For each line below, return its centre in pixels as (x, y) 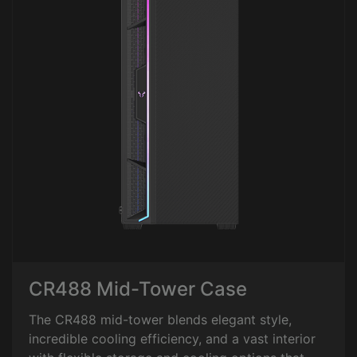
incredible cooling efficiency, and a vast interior (172, 339)
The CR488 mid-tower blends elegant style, (160, 320)
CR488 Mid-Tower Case (138, 289)
